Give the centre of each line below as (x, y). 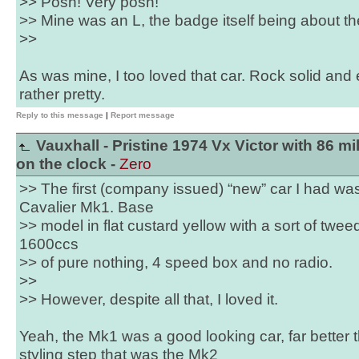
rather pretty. (62, 94)
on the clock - (68, 164)
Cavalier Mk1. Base (87, 207)
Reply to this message (60, 115)
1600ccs (49, 244)
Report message (143, 115)
